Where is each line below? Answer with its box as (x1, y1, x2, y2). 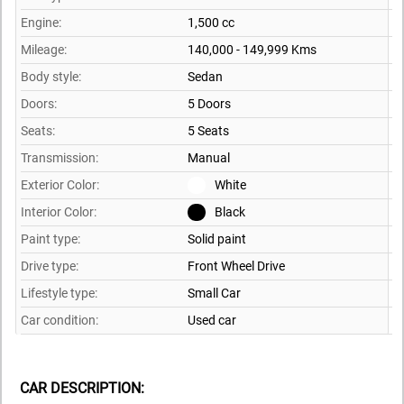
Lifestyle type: (21, 285, 97, 300)
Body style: (21, 69, 81, 84)
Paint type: (21, 231, 80, 246)
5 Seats (188, 123, 229, 138)
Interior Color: (21, 204, 96, 219)
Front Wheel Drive (188, 258, 285, 273)
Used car (188, 312, 236, 327)
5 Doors (188, 96, 231, 111)
